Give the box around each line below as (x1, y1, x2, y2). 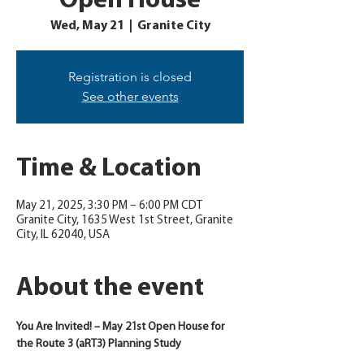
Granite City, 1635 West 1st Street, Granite (16, 214, 233, 227)
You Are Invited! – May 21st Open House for (16, 321, 227, 333)
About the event (16, 275, 204, 301)
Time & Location (16, 156, 201, 182)
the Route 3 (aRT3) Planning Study (16, 338, 181, 350)
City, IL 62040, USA (16, 229, 110, 241)
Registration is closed (68, 69, 192, 84)
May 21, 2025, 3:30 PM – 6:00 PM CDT (16, 200, 202, 212)
